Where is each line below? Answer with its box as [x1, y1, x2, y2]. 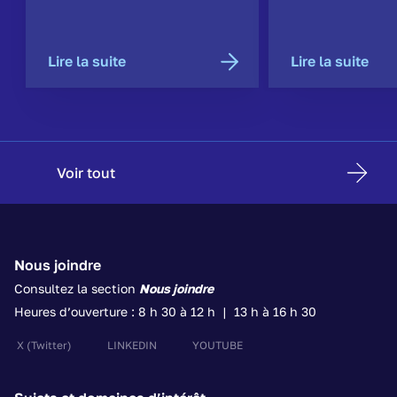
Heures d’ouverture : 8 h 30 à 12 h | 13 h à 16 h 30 [14, 304, 316, 319]
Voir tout [57, 164, 115, 182]
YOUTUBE [192, 339, 243, 353]
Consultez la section [14, 281, 139, 296]
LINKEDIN [107, 339, 157, 353]
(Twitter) [27, 339, 72, 353]
